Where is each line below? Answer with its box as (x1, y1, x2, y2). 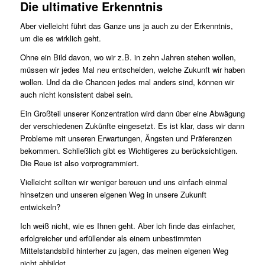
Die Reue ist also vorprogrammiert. (20, 157, 139, 169)
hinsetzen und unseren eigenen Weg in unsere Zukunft (20, 189, 206, 201)
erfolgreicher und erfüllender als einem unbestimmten (20, 232, 201, 244)
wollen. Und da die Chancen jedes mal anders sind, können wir (20, 76, 234, 88)
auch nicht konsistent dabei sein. (20, 89, 133, 101)
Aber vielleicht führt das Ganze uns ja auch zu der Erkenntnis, (20, 20, 233, 32)
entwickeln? (20, 201, 60, 213)
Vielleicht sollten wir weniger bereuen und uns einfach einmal (20, 176, 228, 188)
